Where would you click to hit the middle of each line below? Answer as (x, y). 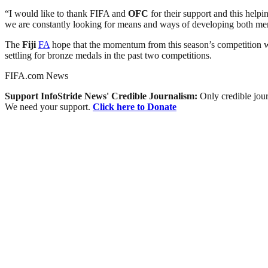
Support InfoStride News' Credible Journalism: (102, 96)
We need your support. (49, 106)
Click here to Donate (135, 106)
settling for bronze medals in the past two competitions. (108, 55)
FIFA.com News (36, 75)
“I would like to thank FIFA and (66, 13)
